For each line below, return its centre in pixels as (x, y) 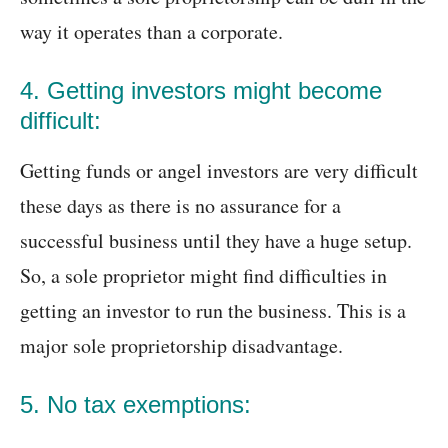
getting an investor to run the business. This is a (213, 311)
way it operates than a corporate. (151, 32)
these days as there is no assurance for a (180, 206)
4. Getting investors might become (201, 91)
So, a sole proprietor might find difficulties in (203, 276)
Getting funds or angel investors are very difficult (219, 171)
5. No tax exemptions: (135, 405)
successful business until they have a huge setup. (216, 241)
